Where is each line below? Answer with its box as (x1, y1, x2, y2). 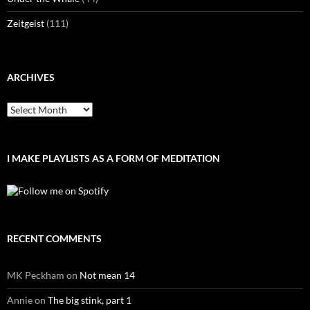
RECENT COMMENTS (7, 232, 102, 244)
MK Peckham (7, 268, 64, 281)
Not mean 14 (80, 268, 135, 281)
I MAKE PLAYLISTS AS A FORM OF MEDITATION (7, 152, 220, 165)
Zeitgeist (7, 17, 44, 30)
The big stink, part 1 (48, 293, 131, 306)
